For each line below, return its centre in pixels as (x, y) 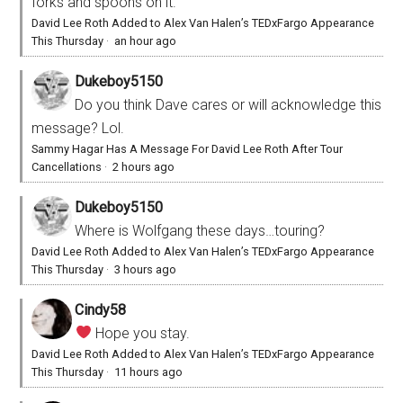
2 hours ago (144, 166)
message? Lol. (78, 128)
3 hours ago (146, 269)
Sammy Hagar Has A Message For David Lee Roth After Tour (188, 148)
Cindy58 (101, 309)
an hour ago (146, 40)
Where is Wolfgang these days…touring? (200, 230)
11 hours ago (149, 372)
